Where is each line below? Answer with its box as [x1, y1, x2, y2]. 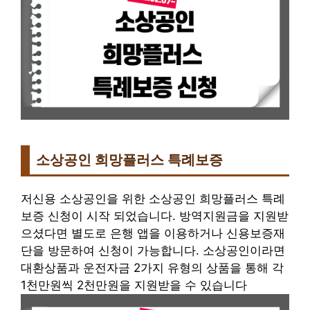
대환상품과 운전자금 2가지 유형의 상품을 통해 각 [21, 261, 284, 275]
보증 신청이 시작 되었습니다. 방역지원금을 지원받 [21, 209, 289, 224]
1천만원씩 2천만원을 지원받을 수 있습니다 [21, 278, 247, 293]
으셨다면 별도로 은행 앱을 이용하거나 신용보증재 [21, 226, 285, 241]
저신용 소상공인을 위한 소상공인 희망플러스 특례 [21, 192, 285, 206]
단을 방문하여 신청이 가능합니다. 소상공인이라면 [21, 244, 285, 258]
